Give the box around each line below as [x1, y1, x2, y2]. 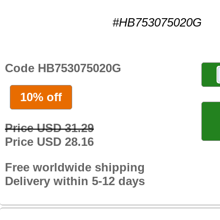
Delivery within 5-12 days [5, 174, 145, 188]
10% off [20, 90, 62, 104]
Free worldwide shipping [5, 160, 145, 174]
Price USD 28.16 [5, 135, 94, 148]
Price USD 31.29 [5, 121, 94, 135]
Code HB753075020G [5, 61, 121, 75]
